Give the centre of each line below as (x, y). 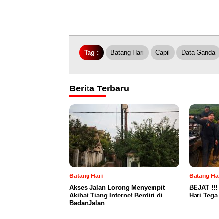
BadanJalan (87, 203)
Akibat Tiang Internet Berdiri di (116, 196)
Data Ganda (198, 53)
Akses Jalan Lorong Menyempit (117, 188)
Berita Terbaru (99, 89)
